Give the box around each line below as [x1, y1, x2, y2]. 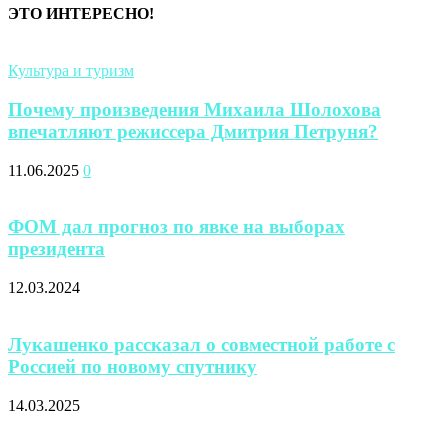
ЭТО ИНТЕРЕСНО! [8, 4, 154, 22]
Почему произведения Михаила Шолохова [8, 98, 381, 120]
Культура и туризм [8, 62, 134, 80]
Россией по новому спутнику [8, 355, 257, 377]
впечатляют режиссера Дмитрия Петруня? [8, 120, 378, 142]
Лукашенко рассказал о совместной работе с [8, 333, 395, 355]
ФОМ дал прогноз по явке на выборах [8, 216, 345, 238]
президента [8, 238, 105, 260]
